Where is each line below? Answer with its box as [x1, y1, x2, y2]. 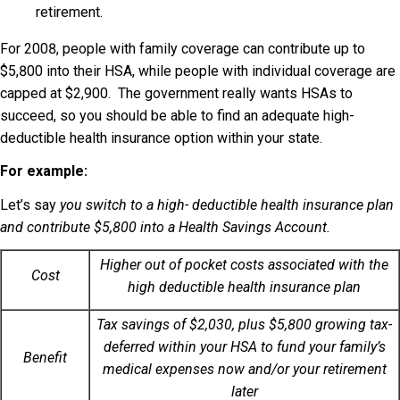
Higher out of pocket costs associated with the [100, 255, 388, 273]
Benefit [23, 348, 67, 366]
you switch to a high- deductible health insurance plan [60, 196, 394, 213]
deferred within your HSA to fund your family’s [103, 337, 386, 355]
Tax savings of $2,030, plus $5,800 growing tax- [96, 315, 392, 333]
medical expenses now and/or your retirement [102, 360, 387, 378]
